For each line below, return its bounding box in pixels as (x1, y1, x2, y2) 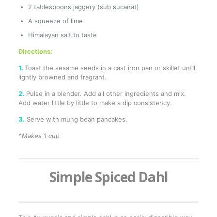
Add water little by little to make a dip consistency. (18, 99, 172, 107)
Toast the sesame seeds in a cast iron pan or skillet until (24, 64, 195, 72)
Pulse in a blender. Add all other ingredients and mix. (24, 90, 186, 98)
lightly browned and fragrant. (18, 73, 107, 81)
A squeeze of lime (28, 17, 83, 25)
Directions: (18, 47, 52, 56)
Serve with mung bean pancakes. (24, 115, 127, 124)
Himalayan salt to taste (28, 31, 97, 39)
